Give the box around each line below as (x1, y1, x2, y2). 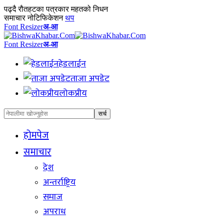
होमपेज (23, 127, 49, 144)
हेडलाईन (59, 57, 86, 71)
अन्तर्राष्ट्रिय (43, 175, 76, 190)
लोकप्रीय (59, 86, 87, 101)
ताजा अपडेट (70, 71, 109, 86)
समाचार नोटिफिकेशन (4, 14, 63, 22)
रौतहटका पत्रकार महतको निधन (18, 5, 108, 13)
